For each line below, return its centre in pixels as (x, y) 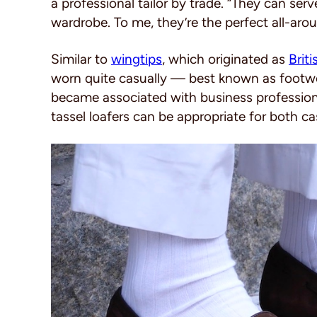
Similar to (81, 59)
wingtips (137, 59)
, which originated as (225, 59)
